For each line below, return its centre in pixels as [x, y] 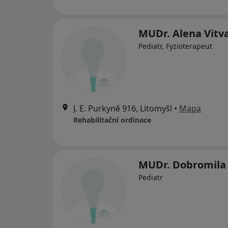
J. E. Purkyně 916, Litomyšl [123, 108]
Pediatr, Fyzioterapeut [175, 46]
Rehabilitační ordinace [112, 120]
